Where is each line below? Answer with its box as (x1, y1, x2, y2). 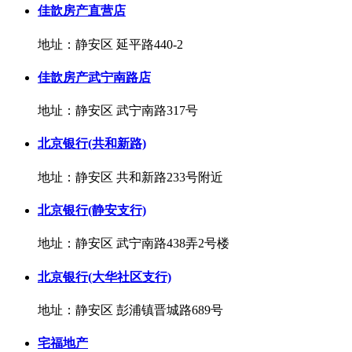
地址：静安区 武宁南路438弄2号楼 (38, 236, 229, 251)
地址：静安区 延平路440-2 (38, 37, 183, 51)
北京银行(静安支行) (38, 203, 146, 217)
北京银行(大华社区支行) (38, 269, 171, 284)
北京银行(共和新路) (38, 137, 146, 151)
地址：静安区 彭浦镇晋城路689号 (38, 302, 223, 317)
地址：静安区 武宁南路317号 (38, 104, 198, 118)
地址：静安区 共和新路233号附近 (38, 170, 223, 184)
